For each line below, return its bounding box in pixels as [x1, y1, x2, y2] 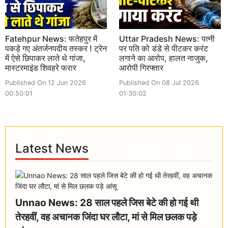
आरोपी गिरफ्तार [119, 62, 163, 73]
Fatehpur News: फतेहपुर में [5, 33, 97, 44]
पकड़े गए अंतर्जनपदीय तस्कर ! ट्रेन [5, 43, 107, 53]
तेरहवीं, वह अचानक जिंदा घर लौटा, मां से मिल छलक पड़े [15, 210, 197, 223]
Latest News [15, 141, 89, 156]
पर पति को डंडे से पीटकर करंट [119, 43, 208, 53]
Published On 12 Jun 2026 [5, 78, 86, 87]
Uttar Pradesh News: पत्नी [119, 33, 215, 44]
